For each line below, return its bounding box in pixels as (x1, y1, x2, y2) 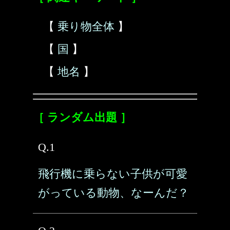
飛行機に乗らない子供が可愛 (38, 167, 187, 180)
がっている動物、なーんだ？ (38, 186, 189, 199)
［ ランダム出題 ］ (33, 111, 131, 124)
